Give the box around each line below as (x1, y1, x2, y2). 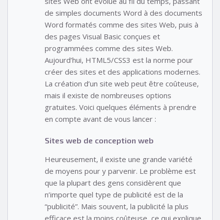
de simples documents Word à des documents (45, 7, 202, 18)
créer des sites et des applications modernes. (45, 66, 200, 77)
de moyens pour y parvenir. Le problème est (45, 166, 196, 176)
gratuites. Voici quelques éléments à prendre (45, 102, 196, 112)
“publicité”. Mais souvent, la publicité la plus (45, 201, 189, 212)
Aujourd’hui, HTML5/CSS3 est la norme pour (45, 55, 193, 65)
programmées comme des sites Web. (45, 43, 173, 53)
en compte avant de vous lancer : (45, 113, 156, 124)
